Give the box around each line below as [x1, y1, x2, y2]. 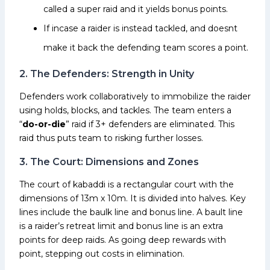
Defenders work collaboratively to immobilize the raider [19, 90, 251, 102]
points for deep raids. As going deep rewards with [19, 234, 226, 245]
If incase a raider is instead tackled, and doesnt [43, 22, 237, 34]
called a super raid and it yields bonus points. [43, 3, 228, 14]
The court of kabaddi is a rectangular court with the [19, 178, 234, 190]
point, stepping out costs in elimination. [19, 248, 184, 259]
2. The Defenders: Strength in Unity [19, 67, 194, 80]
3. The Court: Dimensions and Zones [19, 155, 199, 168]
